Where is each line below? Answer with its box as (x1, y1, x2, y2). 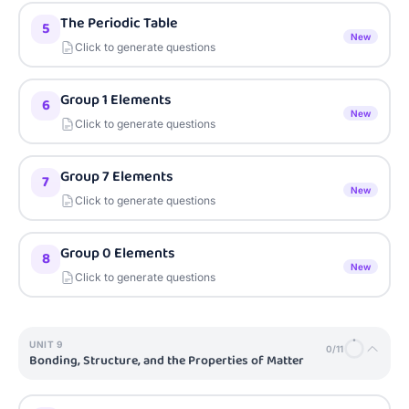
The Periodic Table (60, 12, 178, 35)
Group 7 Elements (60, 165, 173, 188)
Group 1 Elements (60, 89, 172, 111)
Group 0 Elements (60, 242, 175, 265)
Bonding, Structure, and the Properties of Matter (29, 351, 304, 371)
